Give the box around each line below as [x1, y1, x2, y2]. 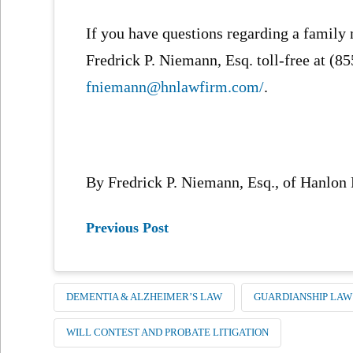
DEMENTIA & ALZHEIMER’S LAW [66, 291, 223, 303]
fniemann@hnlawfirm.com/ [86, 78, 265, 96]
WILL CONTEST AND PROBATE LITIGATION [66, 325, 269, 338]
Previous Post [86, 220, 169, 236]
